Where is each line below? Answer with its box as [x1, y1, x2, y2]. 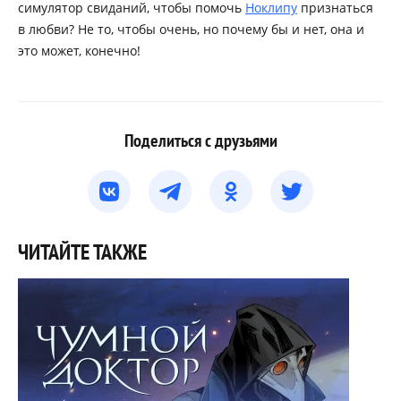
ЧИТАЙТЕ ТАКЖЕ [18, 238, 147, 267]
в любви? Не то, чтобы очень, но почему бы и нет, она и [18, 21, 364, 38]
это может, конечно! [18, 42, 141, 60]
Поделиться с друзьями [124, 129, 277, 153]
